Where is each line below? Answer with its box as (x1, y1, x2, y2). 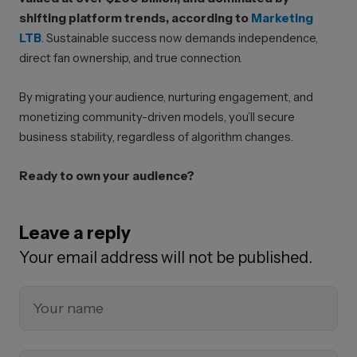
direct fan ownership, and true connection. (19, 50, 242, 65)
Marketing (251, 10, 313, 25)
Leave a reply (19, 222, 131, 244)
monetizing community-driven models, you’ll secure (19, 109, 295, 124)
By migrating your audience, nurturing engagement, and (19, 89, 313, 104)
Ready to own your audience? (19, 168, 194, 183)
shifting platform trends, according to (19, 10, 251, 25)
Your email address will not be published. (19, 248, 312, 267)
